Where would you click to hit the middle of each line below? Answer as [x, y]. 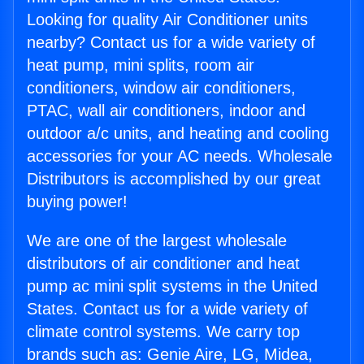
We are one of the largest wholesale [157, 241]
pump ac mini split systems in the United [172, 286]
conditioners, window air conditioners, [161, 88]
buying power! [77, 202]
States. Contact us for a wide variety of [167, 309]
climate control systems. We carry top [163, 332]
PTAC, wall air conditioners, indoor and [166, 111]
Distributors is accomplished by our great [174, 179]
